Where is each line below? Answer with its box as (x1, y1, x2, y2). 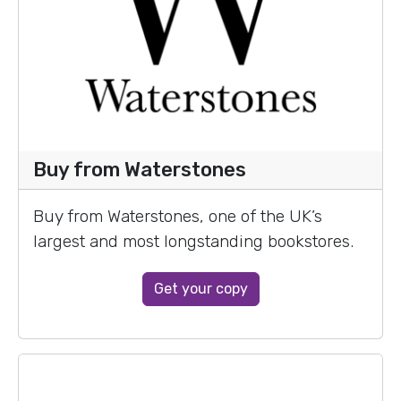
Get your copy (153, 279, 248, 297)
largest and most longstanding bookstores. (33, 230, 354, 252)
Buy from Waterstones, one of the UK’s (33, 205, 322, 226)
